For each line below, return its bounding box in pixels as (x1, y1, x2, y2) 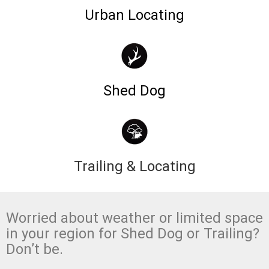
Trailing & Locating (73, 157, 196, 175)
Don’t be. (6, 240, 63, 258)
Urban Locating (85, 6, 184, 23)
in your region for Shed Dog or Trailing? (6, 225, 259, 242)
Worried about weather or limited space (6, 209, 263, 226)
